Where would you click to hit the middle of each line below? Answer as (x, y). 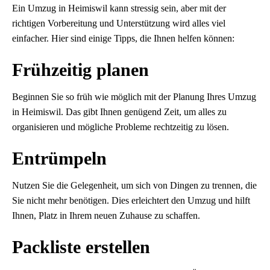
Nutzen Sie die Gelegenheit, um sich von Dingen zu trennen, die (134, 186)
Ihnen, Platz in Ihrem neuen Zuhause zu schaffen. (106, 216)
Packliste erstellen (81, 247)
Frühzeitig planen (80, 70)
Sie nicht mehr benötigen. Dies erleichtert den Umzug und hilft (131, 201)
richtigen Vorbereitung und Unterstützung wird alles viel (119, 24)
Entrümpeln (59, 159)
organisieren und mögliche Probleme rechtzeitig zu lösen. (121, 127)
